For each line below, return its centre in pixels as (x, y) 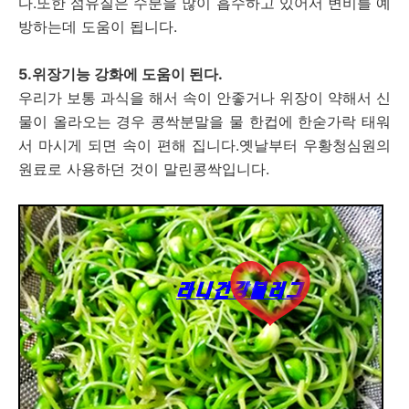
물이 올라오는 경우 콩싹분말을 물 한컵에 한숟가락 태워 (204, 121)
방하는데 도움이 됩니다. (98, 26)
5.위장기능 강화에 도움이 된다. (121, 74)
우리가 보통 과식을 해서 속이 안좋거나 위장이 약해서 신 (204, 98)
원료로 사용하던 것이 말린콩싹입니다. (144, 169)
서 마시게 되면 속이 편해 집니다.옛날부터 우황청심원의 (204, 145)
